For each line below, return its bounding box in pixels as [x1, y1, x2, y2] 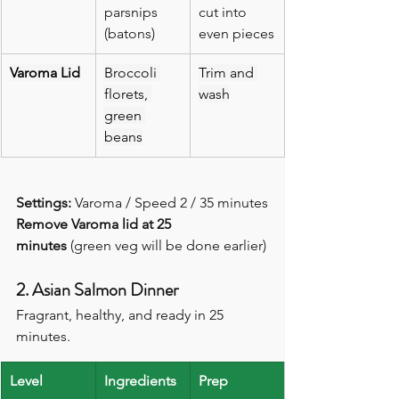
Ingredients [104, 372, 176, 390]
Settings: [16, 194, 71, 212]
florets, [104, 85, 151, 103]
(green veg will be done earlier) [67, 237, 266, 255]
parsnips [104, 4, 161, 21]
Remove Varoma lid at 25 [16, 216, 175, 233]
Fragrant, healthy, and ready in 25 [16, 306, 227, 324]
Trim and [199, 64, 257, 82]
